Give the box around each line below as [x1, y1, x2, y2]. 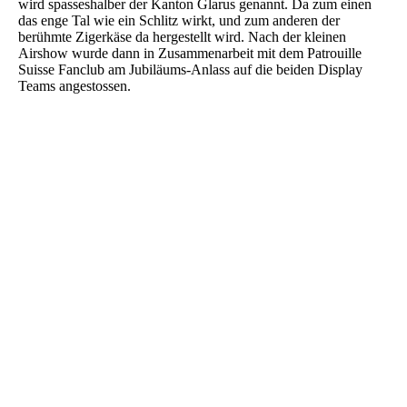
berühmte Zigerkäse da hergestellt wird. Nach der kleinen [18, 29, 346, 45]
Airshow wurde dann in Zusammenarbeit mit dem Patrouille [18, 45, 362, 62]
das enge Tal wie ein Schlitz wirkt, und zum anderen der [18, 13, 340, 29]
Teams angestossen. [18, 78, 134, 94]
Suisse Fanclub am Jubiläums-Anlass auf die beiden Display [18, 62, 362, 78]
